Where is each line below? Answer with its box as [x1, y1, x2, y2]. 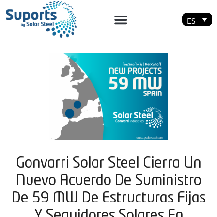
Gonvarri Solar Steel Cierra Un [15, 156, 201, 171]
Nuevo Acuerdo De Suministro [15, 174, 201, 188]
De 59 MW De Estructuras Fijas [11, 191, 206, 206]
